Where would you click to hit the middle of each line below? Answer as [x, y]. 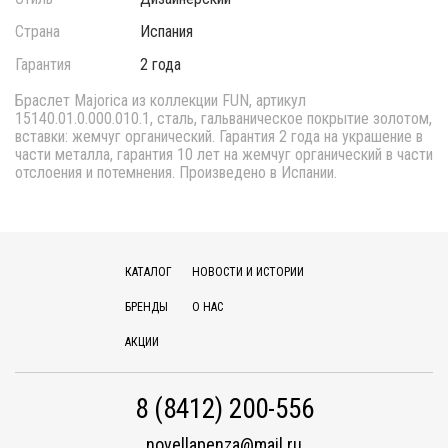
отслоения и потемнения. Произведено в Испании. [176, 172]
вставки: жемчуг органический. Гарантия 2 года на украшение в [219, 136]
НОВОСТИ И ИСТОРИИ [247, 272]
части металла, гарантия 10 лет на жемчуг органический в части [224, 154]
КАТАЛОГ [148, 272]
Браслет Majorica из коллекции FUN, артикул [160, 100]
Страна [37, 31]
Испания [167, 31]
